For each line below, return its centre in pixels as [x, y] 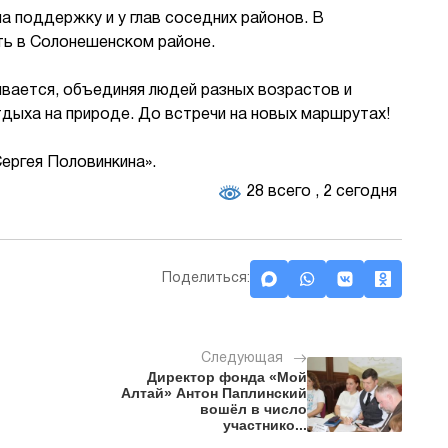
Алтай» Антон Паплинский [214, 393]
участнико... [265, 425]
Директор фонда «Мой [227, 377]
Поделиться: [206, 279]
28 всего [278, 192]
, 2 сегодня [356, 192]
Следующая [242, 359]
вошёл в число [253, 409]
